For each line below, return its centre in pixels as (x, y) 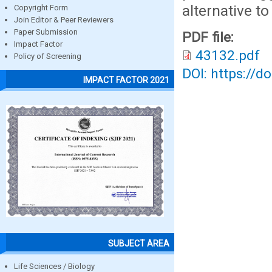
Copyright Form (41, 8)
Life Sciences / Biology (54, 266)
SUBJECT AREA (139, 243)
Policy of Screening (48, 56)
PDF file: (210, 37)
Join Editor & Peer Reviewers (64, 20)
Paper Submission (46, 32)
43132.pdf (228, 56)
